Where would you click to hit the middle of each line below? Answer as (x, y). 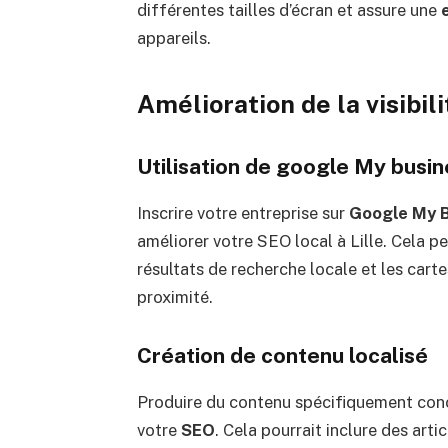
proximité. (174, 297)
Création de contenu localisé (282, 356)
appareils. (173, 37)
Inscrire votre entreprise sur (242, 213)
